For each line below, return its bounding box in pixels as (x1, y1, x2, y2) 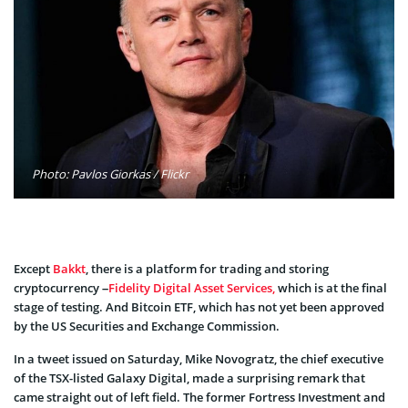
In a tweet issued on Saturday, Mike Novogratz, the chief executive (14, 351, 383, 368)
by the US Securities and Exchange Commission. (14, 318, 280, 335)
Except (14, 260, 53, 278)
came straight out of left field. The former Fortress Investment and (14, 389, 385, 406)
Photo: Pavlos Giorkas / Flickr (32, 166, 189, 183)
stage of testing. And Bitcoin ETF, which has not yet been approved (14, 299, 384, 316)
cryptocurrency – (14, 280, 108, 297)
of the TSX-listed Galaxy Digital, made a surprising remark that (14, 370, 365, 387)
